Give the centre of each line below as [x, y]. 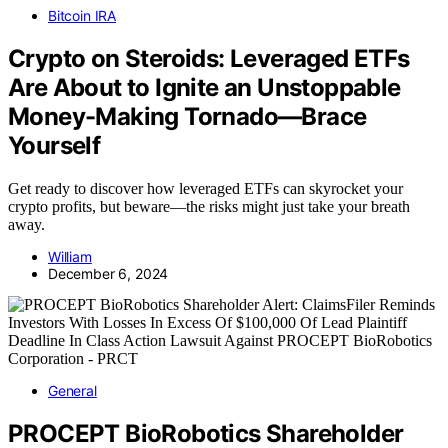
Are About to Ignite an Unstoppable [204, 87]
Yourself [54, 145]
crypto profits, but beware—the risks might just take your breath [209, 206]
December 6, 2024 [108, 273]
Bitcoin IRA [82, 15]
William [70, 256]
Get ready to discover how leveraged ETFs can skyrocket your [205, 188]
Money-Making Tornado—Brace [187, 116]
